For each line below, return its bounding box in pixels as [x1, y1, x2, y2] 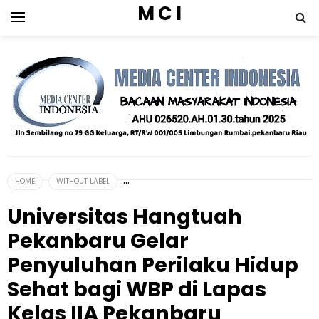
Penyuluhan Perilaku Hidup [7, 250, 298, 279]
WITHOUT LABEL [56, 175, 110, 187]
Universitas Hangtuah [7, 202, 242, 231]
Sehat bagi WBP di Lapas [7, 274, 266, 303]
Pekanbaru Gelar [7, 226, 189, 255]
